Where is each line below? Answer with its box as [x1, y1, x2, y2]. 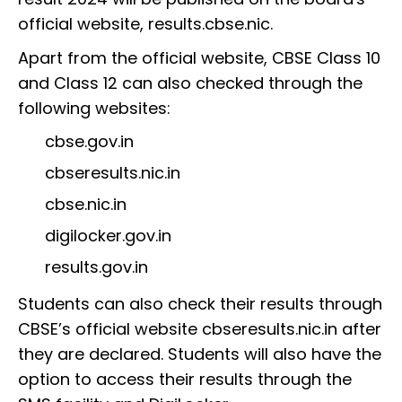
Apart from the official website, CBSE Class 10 [18, 46, 380, 69]
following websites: [18, 96, 170, 119]
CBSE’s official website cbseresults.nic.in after [18, 317, 381, 340]
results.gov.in [45, 255, 148, 278]
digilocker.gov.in [45, 223, 176, 247]
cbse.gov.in [45, 129, 134, 153]
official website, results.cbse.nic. [18, 12, 277, 35]
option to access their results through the [18, 367, 352, 390]
